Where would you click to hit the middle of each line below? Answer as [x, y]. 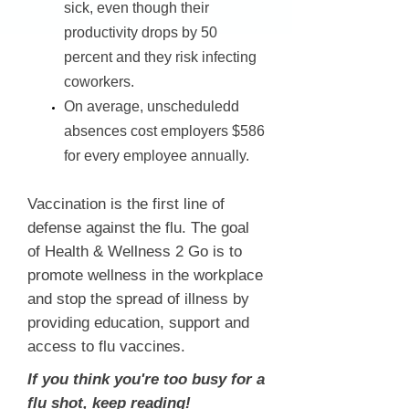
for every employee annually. [157, 156]
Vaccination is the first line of [126, 204]
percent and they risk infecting [160, 57]
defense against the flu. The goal [138, 228]
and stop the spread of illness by [138, 299]
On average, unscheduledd [152, 106]
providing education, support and [138, 323]
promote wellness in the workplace [145, 275]
